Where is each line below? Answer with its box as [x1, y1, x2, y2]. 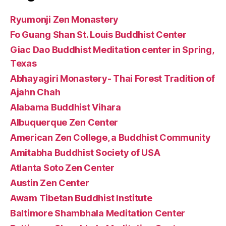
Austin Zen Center [10, 177, 89, 188]
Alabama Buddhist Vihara [10, 101, 121, 112]
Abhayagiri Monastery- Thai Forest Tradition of [10, 73, 215, 84]
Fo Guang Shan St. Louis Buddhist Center [10, 29, 187, 40]
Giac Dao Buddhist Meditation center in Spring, [10, 44, 214, 55]
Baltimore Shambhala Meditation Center [10, 207, 186, 218]
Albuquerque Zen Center [10, 117, 119, 128]
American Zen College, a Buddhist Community [10, 132, 211, 143]
